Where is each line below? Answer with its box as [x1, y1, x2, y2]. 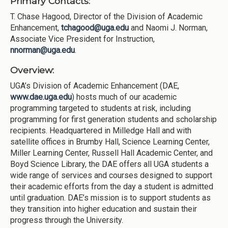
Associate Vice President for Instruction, [10, 34, 155, 44]
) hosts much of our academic [72, 92, 177, 102]
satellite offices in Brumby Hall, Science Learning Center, [10, 137, 210, 147]
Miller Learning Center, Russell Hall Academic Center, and [10, 148, 213, 158]
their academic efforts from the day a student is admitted [10, 182, 213, 192]
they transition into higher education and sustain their [10, 204, 197, 214]
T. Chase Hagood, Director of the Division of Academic [10, 11, 203, 21]
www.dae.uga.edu [10, 92, 72, 102]
